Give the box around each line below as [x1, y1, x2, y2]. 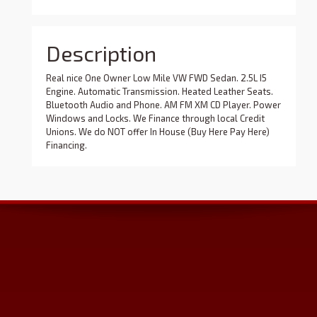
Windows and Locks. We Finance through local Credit [46, 113, 265, 125]
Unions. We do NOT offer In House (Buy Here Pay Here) [46, 126, 270, 138]
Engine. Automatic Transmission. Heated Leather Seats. [46, 86, 273, 98]
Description [46, 40, 156, 67]
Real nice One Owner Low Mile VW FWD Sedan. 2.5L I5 [46, 72, 267, 84]
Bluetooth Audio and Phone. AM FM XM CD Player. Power [46, 99, 281, 111]
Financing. [46, 139, 87, 151]
